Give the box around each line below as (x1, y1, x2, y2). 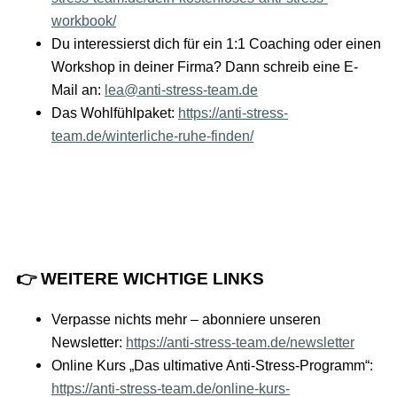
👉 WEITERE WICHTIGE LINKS (16, 269, 264, 288)
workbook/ (51, 12, 116, 29)
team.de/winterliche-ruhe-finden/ (51, 128, 253, 144)
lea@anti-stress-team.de (105, 82, 258, 98)
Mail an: (51, 82, 105, 98)
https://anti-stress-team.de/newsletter (126, 333, 354, 350)
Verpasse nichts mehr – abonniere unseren (51, 310, 321, 327)
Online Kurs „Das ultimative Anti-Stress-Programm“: (51, 356, 373, 373)
